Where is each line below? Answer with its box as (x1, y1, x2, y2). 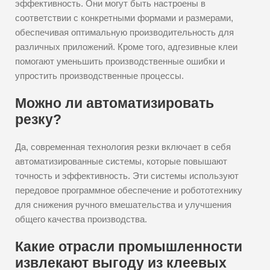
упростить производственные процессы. (15, 71, 184, 81)
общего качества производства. (15, 214, 147, 224)
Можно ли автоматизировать (15, 95, 214, 111)
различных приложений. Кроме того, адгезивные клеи (15, 42, 237, 52)
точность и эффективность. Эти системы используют (15, 171, 239, 181)
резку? (15, 111, 61, 127)
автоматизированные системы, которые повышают (15, 156, 227, 166)
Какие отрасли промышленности (15, 239, 242, 254)
